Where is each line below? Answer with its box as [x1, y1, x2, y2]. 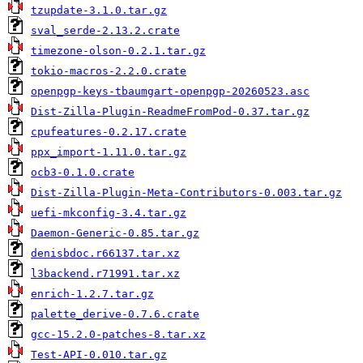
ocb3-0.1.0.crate [31, 166, 135, 178]
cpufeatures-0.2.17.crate [31, 126, 186, 138]
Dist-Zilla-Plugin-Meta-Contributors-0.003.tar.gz [31, 186, 342, 199]
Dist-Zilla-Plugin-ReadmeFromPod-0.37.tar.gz [31, 105, 310, 117]
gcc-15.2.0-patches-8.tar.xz [31, 328, 206, 340]
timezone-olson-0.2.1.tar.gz [31, 45, 206, 57]
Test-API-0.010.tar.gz [31, 348, 167, 361]
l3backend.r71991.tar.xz [31, 267, 180, 280]
